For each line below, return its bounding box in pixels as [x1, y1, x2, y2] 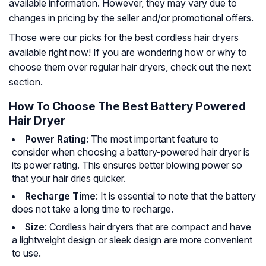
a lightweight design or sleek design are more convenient [12, 234, 252, 246]
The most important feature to [91, 133, 219, 145]
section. [9, 76, 43, 88]
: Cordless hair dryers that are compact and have [45, 221, 251, 233]
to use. [12, 247, 41, 259]
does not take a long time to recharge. [12, 203, 173, 216]
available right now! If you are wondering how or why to [9, 46, 247, 59]
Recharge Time [25, 190, 96, 202]
